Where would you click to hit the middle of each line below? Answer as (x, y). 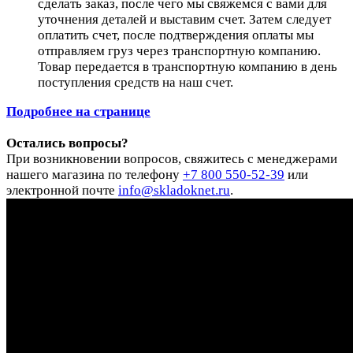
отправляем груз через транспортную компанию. (179, 50)
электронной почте (62, 190)
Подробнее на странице (78, 111)
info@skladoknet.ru (174, 190)
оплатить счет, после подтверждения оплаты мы (176, 35)
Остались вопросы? (67, 143)
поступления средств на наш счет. (136, 82)
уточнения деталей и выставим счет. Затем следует (184, 19)
